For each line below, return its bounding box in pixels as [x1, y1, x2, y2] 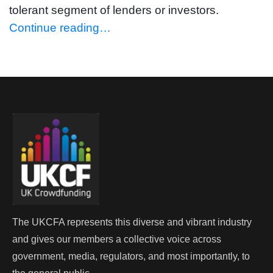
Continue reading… [9, 21, 111, 34]
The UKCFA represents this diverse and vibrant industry [12, 216, 252, 227]
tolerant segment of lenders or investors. [9, 3, 219, 16]
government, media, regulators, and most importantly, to [12, 250, 250, 261]
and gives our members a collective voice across [12, 233, 221, 244]
